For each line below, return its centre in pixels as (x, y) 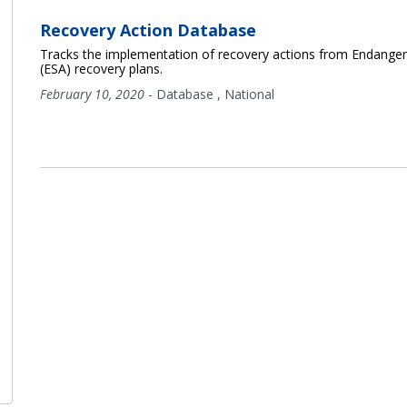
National (249, 94)
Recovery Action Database (148, 30)
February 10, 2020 (92, 94)
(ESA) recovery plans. (101, 68)
